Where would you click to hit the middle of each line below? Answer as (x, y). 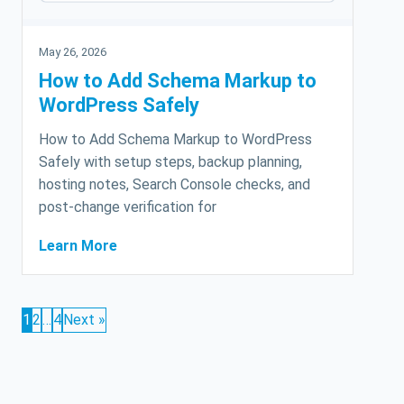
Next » (84, 320)
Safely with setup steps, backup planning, (170, 162)
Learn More (78, 246)
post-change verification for (128, 207)
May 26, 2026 (73, 52)
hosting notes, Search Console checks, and (174, 185)
